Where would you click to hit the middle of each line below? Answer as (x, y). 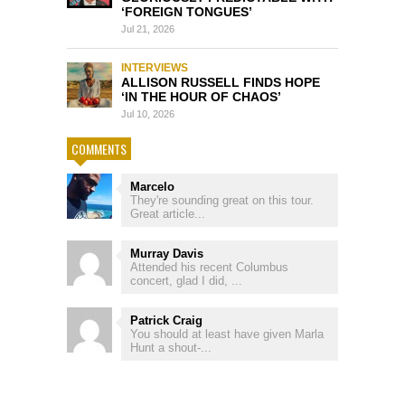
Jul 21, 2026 (148, 29)
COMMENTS (99, 149)
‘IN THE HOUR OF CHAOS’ (201, 97)
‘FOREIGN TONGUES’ (187, 12)
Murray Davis (167, 254)
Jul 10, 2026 (148, 114)
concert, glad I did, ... (186, 281)
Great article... (168, 214)
